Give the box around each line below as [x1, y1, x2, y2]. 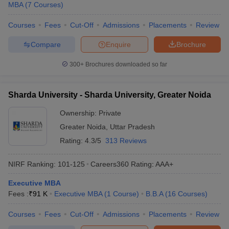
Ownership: [60, 109, 99, 117]
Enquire [106, 40, 131, 49]
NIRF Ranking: [8, 159, 56, 168]
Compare [30, 40, 61, 49]
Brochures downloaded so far [84, 61, 167, 68]
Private [99, 109, 121, 117]
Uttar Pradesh [110, 123, 155, 131]
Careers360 [90, 159, 129, 168]
